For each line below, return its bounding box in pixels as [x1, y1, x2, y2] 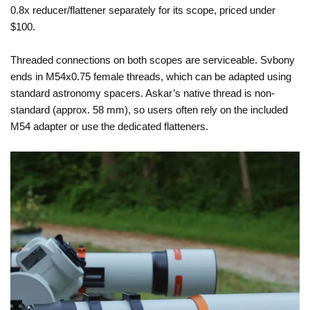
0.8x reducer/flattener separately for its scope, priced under [10, 3, 275, 16]
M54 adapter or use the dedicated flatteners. [10, 120, 208, 132]
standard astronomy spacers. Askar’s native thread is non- [10, 86, 275, 99]
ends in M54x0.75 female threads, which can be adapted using [10, 70, 291, 82]
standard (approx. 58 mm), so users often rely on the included [10, 103, 288, 116]
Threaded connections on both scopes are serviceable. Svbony [10, 53, 295, 66]
